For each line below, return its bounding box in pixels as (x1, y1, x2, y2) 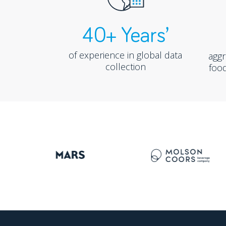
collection (105, 61, 146, 73)
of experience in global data (69, 49, 183, 62)
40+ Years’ (82, 25, 169, 47)
